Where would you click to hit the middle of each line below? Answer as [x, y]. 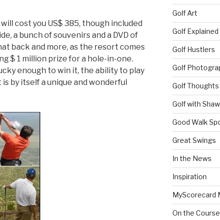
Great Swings [194, 140]
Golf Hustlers [193, 50]
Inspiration [189, 177]
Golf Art [185, 13]
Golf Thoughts [195, 86]
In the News [192, 159]
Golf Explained [195, 31]
